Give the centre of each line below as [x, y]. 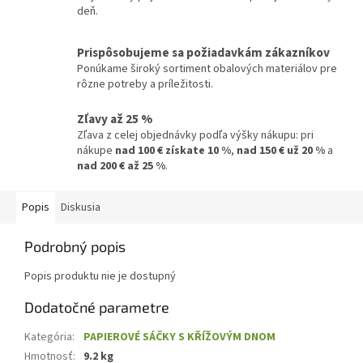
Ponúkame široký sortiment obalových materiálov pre [207, 68]
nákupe [96, 150]
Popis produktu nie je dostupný [100, 276]
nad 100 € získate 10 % [173, 150]
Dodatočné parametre [97, 307]
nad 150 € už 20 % [281, 150]
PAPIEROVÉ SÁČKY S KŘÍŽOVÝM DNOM [179, 337]
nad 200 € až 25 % [121, 166]
